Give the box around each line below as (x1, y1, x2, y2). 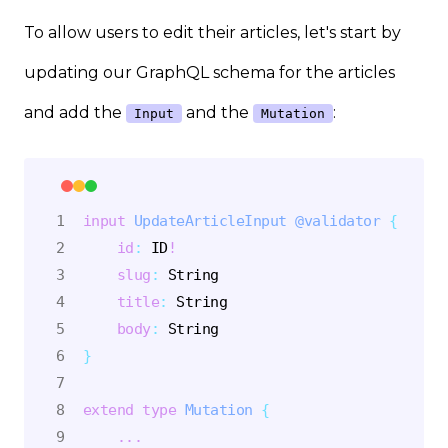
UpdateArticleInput (133, 211, 287, 229)
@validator (295, 211, 380, 229)
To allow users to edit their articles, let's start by (24, 23, 401, 43)
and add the (24, 103, 126, 123)
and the (182, 103, 253, 123)
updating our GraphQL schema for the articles (24, 63, 395, 83)
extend (82, 400, 134, 418)
